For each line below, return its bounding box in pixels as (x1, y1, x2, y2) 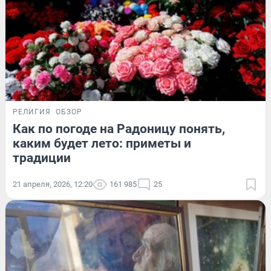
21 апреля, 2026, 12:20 (13, 179, 93, 189)
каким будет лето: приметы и (13, 135, 191, 151)
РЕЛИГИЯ (13, 107, 51, 116)
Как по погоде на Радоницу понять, (13, 121, 225, 136)
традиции (13, 150, 71, 165)
